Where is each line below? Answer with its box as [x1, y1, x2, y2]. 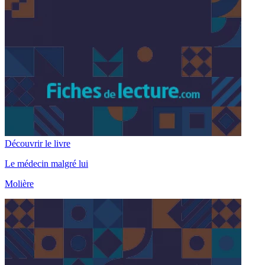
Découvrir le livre [5, 138, 70, 149]
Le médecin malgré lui [5, 159, 88, 169]
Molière [5, 179, 34, 189]
